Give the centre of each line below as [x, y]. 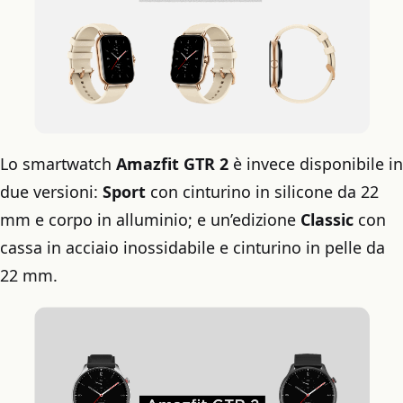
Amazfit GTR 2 [172, 164]
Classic [327, 220]
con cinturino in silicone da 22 [262, 192]
